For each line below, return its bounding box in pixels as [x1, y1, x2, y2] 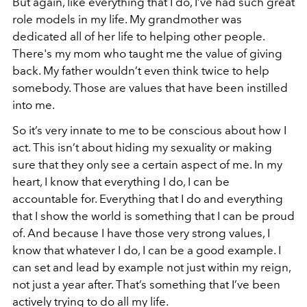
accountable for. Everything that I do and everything [12, 192, 283, 206]
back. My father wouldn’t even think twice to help [12, 64, 269, 77]
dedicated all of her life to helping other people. [12, 29, 265, 43]
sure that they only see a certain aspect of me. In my [12, 158, 282, 171]
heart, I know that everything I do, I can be [12, 175, 230, 188]
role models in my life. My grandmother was [12, 12, 242, 26]
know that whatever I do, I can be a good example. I [12, 243, 281, 257]
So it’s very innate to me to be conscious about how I [12, 123, 286, 137]
